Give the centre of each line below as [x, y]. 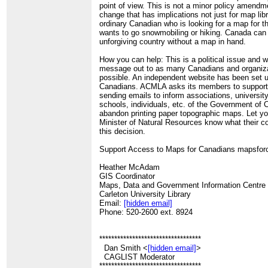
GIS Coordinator [127, 176]
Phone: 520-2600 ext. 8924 [146, 212]
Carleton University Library [145, 194]
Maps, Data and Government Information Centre [183, 185]
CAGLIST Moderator [137, 257]
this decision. [123, 132]
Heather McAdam [130, 167]
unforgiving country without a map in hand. [173, 42]
